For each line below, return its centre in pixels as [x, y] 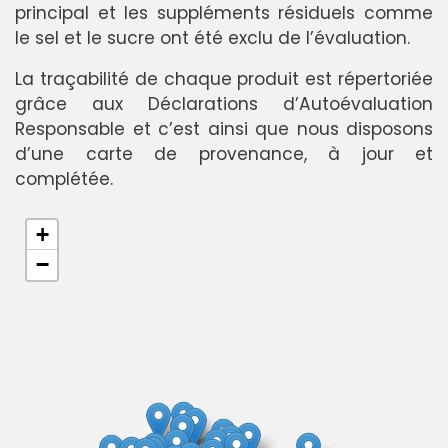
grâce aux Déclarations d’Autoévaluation [224, 104]
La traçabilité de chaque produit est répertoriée [224, 79]
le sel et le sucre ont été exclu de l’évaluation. [212, 38]
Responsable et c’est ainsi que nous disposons [224, 129]
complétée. [64, 179]
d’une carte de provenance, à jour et [224, 154]
